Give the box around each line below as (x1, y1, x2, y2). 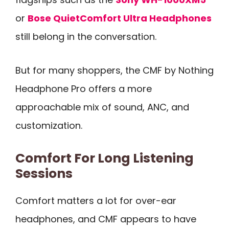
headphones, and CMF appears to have (15, 212, 196, 225)
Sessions (15, 164, 73, 182)
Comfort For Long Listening (15, 149, 194, 167)
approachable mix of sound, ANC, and (15, 101, 189, 114)
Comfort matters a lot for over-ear (15, 194, 176, 207)
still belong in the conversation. (15, 30, 156, 43)
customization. (15, 119, 82, 132)
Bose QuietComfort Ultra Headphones (28, 11, 212, 25)
